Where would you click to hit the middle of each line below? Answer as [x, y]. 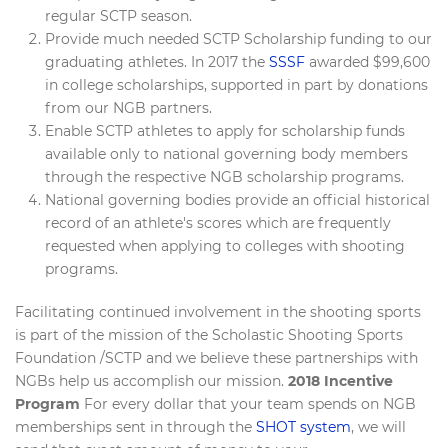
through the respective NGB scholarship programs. [224, 177]
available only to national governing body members [226, 154]
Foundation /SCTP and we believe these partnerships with [216, 358]
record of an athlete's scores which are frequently [218, 223]
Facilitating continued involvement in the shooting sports [218, 312]
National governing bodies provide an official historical [237, 200]
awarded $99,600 [367, 62]
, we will [378, 427]
